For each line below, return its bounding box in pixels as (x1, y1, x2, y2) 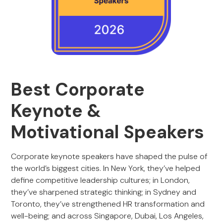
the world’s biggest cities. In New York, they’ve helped (11, 163, 201, 173)
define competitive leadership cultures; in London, (11, 175, 190, 185)
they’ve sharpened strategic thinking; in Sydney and (11, 187, 197, 197)
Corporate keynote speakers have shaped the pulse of (11, 151, 208, 162)
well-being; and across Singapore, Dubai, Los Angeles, (11, 211, 204, 221)
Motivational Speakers (11, 120, 205, 144)
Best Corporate (11, 78, 145, 101)
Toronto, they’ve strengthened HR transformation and (11, 199, 205, 209)
